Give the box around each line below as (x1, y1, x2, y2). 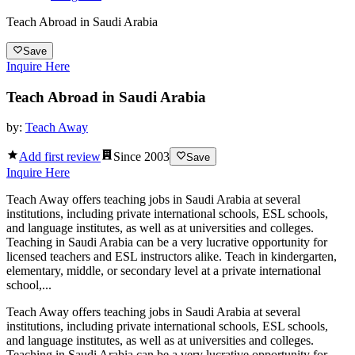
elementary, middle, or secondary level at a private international (6, 263, 321, 277)
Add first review (19, 149, 101, 163)
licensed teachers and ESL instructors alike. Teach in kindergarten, (6, 249, 337, 263)
